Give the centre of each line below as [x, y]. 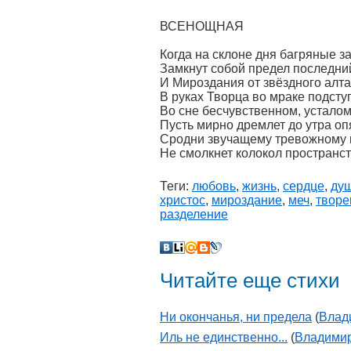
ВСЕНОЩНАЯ [202, 26]
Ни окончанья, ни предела [236, 317]
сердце [304, 186]
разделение [194, 214]
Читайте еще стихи [250, 280]
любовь [214, 186]
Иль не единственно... [224, 338]
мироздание [247, 200]
